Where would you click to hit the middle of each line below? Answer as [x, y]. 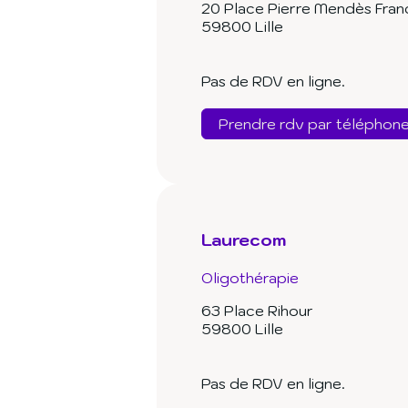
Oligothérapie [250, 278]
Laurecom [244, 240]
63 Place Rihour [257, 311]
